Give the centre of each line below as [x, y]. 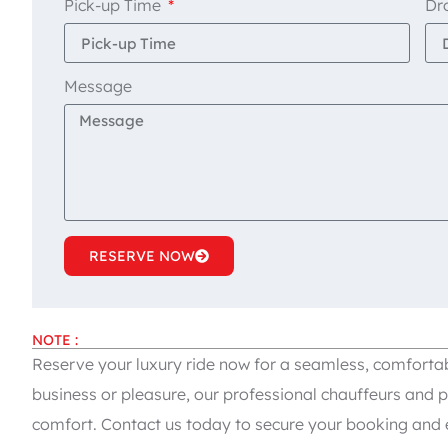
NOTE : [55, 340]
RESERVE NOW [142, 256]
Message [98, 86]
